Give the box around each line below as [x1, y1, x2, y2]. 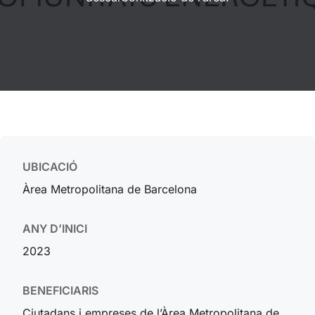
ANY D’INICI [22, 221, 87, 236]
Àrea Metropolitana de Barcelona [22, 182, 197, 196]
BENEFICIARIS [22, 283, 98, 297]
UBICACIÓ [22, 160, 77, 174]
